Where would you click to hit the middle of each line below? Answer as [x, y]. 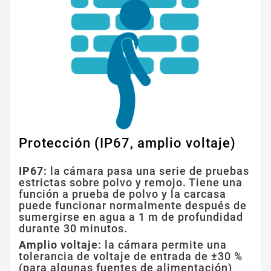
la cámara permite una [164, 245]
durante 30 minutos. [73, 229]
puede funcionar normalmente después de [133, 206]
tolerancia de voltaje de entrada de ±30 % [131, 256]
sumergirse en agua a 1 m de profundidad [131, 217]
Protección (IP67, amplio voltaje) [127, 143]
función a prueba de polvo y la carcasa [122, 194]
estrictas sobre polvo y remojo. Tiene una [131, 183]
